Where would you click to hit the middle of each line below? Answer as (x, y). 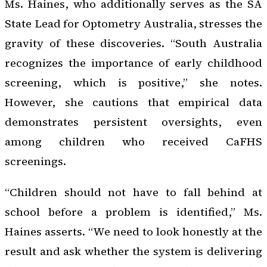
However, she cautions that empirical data (133, 103)
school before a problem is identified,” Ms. (133, 212)
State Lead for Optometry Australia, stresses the (133, 24)
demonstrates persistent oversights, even (133, 122)
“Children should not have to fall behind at (133, 192)
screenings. (35, 162)
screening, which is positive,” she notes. (133, 83)
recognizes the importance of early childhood (133, 63)
